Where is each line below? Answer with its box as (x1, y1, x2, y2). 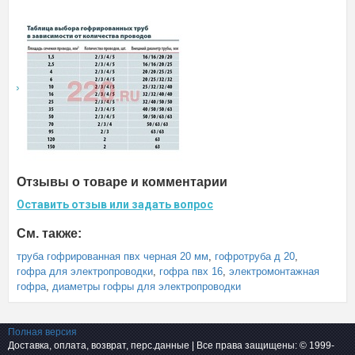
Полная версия (8, 326, 77, 338)
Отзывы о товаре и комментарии (17, 175, 227, 189)
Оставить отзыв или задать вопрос (17, 198, 213, 211)
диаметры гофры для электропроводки (52, 281, 241, 292)
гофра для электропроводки (17, 265, 153, 277)
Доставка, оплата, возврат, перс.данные (8, 340, 189, 351)
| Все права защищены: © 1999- (189, 340, 334, 351)
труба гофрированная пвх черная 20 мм (17, 250, 208, 262)
